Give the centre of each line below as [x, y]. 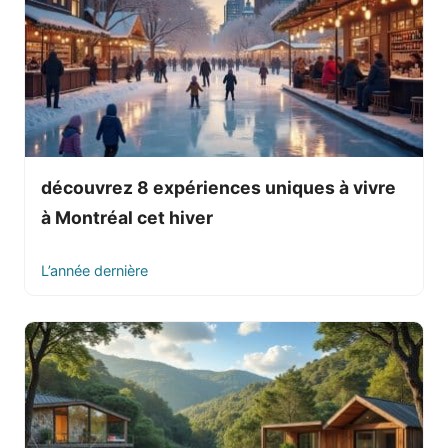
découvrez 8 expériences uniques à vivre [218, 187]
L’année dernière [94, 270]
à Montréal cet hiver [127, 217]
